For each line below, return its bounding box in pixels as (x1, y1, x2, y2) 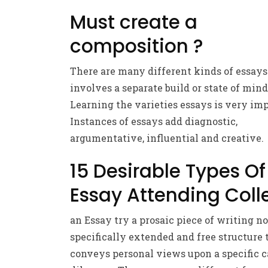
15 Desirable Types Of (70, 157, 266, 184)
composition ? (70, 33, 203, 60)
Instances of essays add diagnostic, (70, 115, 237, 128)
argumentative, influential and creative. (70, 132, 264, 145)
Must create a (70, 9, 197, 36)
